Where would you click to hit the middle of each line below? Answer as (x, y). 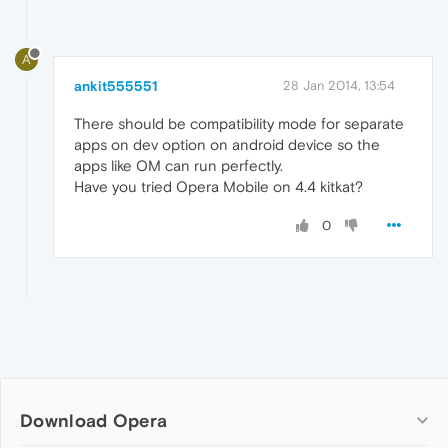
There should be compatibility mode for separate (239, 124)
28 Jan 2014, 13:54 (339, 86)
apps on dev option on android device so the (227, 145)
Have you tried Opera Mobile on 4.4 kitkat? (218, 187)
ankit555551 (116, 86)
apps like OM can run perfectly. (178, 166)
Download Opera (94, 421)
